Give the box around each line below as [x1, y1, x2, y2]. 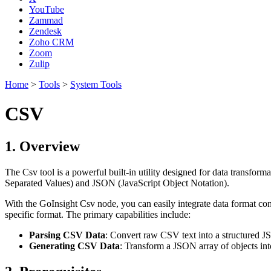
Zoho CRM [29, 37, 74, 47]
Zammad [29, 15, 63, 25]
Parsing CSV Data [29, 229, 105, 240]
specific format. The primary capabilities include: [5, 209, 191, 220]
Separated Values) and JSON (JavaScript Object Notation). [5, 177, 229, 188]
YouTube [29, 4, 64, 15]
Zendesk [29, 26, 62, 36]
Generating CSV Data [29, 240, 120, 251]
